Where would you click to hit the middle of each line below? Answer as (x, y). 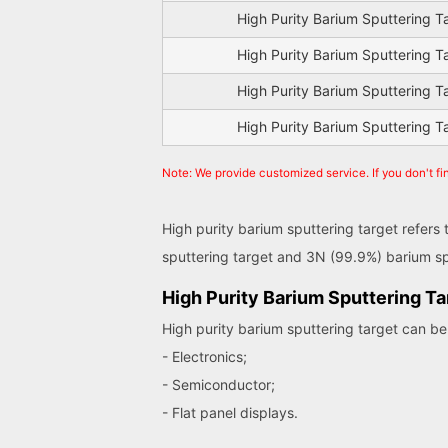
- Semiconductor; (218, 385)
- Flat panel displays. (230, 413)
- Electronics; (204, 357)
